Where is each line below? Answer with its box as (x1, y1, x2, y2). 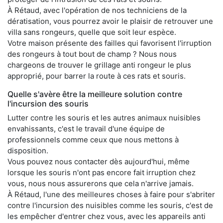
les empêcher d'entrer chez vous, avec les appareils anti (7, 211, 206, 221)
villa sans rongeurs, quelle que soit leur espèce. (7, 27, 176, 37)
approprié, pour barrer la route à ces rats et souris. (7, 71, 186, 81)
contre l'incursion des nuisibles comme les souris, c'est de (7, 200, 213, 210)
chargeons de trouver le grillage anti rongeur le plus (7, 60, 191, 70)
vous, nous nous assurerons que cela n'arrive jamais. (7, 178, 194, 188)
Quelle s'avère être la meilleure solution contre (7, 89, 182, 99)
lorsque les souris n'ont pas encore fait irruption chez (7, 167, 196, 177)
